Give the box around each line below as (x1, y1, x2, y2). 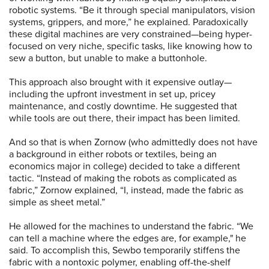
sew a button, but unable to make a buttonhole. (9, 52, 207, 64)
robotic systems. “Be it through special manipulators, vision (9, 4, 255, 16)
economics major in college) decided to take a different (9, 160, 240, 172)
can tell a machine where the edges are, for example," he (9, 232, 246, 244)
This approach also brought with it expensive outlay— (9, 76, 232, 88)
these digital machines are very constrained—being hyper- (9, 28, 252, 40)
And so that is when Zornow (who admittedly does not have (9, 136, 258, 148)
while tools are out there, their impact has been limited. (9, 112, 240, 124)
